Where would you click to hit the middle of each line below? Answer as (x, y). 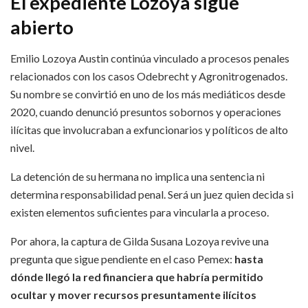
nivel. (22, 147)
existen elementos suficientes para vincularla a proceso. (140, 212)
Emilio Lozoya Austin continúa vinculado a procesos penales (150, 58)
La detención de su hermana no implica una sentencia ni (137, 176)
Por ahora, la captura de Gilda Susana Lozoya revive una (140, 241)
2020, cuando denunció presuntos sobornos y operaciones (146, 111)
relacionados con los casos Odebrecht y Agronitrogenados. (149, 76)
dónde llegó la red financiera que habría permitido (137, 276)
